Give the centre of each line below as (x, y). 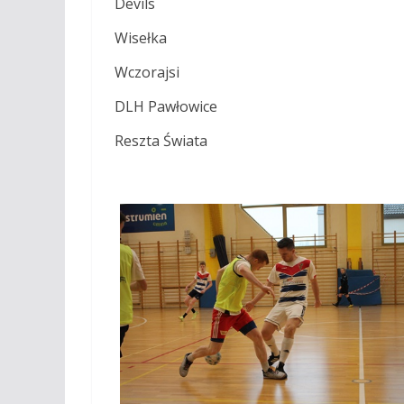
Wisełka (141, 38)
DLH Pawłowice (166, 106)
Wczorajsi (147, 72)
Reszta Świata (161, 141)
